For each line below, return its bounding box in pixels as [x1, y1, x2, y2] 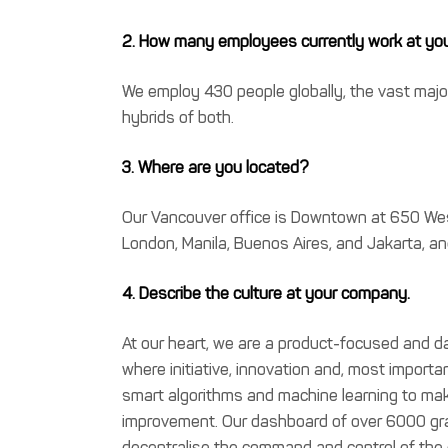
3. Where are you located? [122, 157, 308, 177]
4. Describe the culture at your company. [122, 283, 410, 303]
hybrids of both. [122, 107, 234, 127]
